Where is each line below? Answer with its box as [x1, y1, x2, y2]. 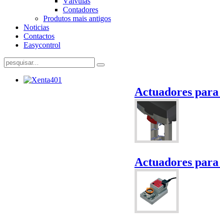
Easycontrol [24, 41, 60, 49]
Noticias [24, 23, 49, 31]
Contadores [63, 5, 98, 14]
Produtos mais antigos [43, 14, 111, 23]
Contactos [24, 32, 55, 40]
